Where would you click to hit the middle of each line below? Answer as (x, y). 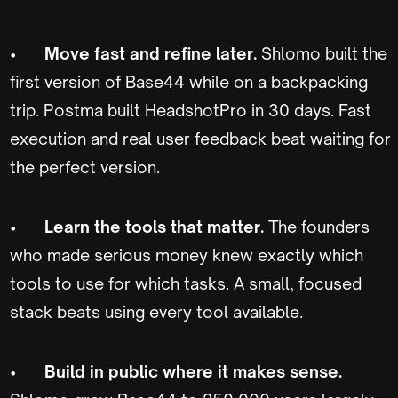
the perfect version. (85, 167)
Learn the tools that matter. (156, 226)
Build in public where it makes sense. (193, 371)
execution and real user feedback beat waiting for (200, 138)
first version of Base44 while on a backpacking (189, 81)
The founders (319, 226)
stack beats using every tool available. (156, 311)
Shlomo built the (324, 53)
